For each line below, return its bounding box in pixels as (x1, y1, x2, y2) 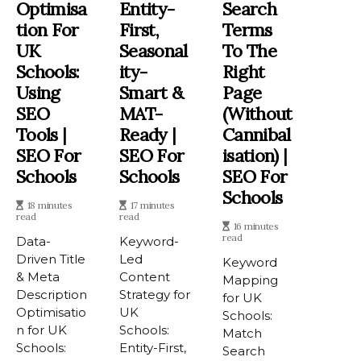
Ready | (119, 122, 176, 146)
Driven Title (16, 251, 85, 267)
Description (16, 286, 87, 302)
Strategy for (119, 286, 191, 302)
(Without (222, 102, 293, 125)
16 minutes (233, 219, 279, 232)
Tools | (16, 122, 67, 146)
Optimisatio (16, 304, 86, 320)
